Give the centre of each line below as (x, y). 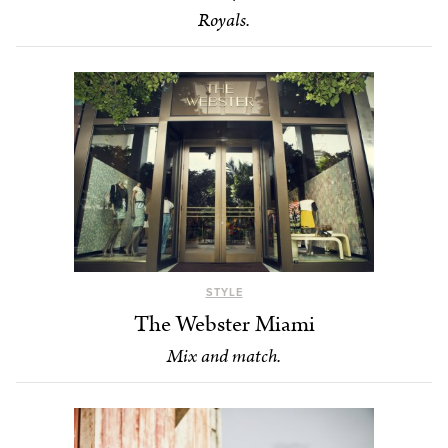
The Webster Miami (224, 324)
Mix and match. (224, 356)
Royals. (224, 21)
